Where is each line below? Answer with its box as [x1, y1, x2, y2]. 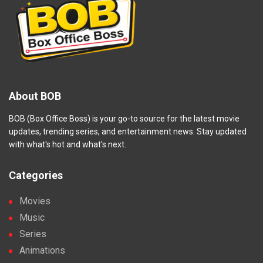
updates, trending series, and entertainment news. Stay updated [9, 126, 247, 136]
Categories [9, 168, 63, 181]
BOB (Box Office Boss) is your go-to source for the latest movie [9, 113, 240, 123]
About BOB [9, 89, 61, 102]
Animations [19, 244, 65, 256]
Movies [19, 195, 50, 207]
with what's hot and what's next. [9, 139, 126, 149]
